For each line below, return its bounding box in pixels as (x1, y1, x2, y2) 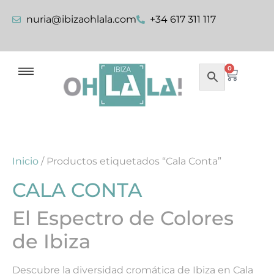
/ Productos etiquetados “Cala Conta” (39, 155, 221, 167)
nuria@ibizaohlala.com (26, 13, 136, 25)
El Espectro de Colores (12, 206, 234, 230)
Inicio (12, 155, 39, 167)
